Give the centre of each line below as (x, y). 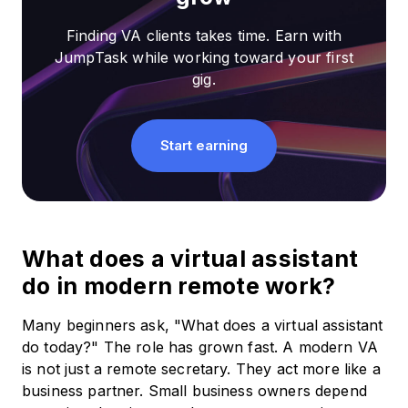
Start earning (204, 146)
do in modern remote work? (179, 286)
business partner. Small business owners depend (194, 391)
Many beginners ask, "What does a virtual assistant (203, 326)
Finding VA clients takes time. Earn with (204, 36)
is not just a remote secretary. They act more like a (201, 369)
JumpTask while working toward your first (204, 58)
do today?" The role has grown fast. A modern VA (200, 347)
